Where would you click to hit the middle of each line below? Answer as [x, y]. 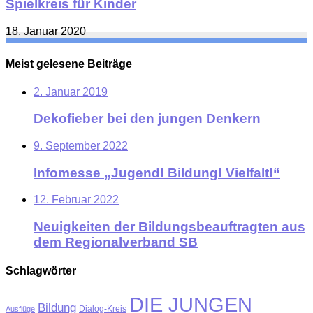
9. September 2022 [81, 146]
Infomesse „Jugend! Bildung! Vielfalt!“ [157, 173]
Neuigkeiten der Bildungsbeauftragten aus [169, 227]
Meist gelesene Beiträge [69, 64]
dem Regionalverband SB [116, 242]
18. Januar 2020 [46, 31]
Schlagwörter [41, 271]
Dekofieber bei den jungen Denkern [147, 119]
